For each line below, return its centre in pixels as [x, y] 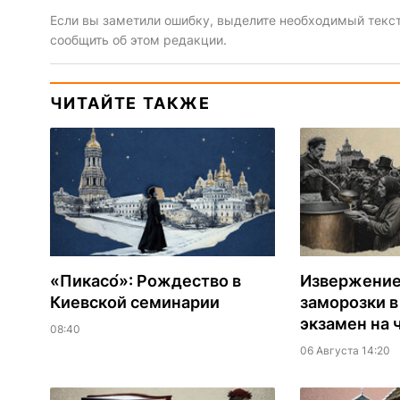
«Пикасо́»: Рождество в [145, 281]
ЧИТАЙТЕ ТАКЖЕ [130, 104]
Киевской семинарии [134, 303]
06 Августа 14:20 [345, 351]
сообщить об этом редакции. [138, 40]
